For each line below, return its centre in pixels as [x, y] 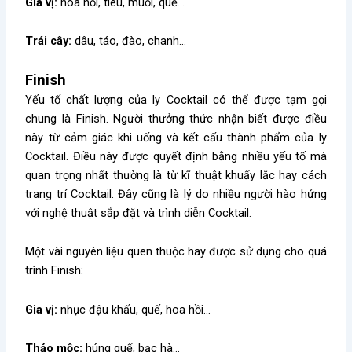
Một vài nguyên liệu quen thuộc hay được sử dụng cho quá [176, 252]
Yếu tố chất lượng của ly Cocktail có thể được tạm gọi [176, 99]
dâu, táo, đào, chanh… [129, 41]
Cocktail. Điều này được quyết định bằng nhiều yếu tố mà [176, 156]
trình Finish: [55, 271]
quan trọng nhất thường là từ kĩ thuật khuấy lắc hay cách [176, 175]
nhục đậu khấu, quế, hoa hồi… [134, 309]
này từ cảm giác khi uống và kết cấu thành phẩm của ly [176, 137]
